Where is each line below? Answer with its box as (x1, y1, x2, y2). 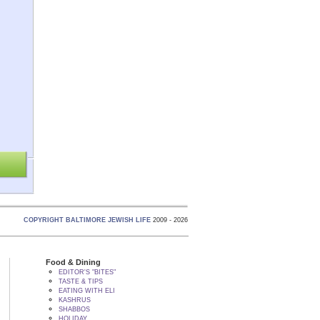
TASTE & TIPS (58, 278, 103, 285)
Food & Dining (45, 258, 101, 266)
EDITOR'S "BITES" (58, 269, 116, 276)
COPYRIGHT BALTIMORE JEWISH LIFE (24, 216, 153, 224)
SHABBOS (58, 306, 90, 313)
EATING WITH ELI (58, 287, 115, 294)
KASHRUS (58, 296, 91, 304)
